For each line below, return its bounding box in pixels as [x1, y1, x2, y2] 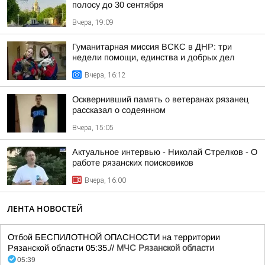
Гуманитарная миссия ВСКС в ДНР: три [72, 42, 232, 51]
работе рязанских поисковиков [72, 158, 193, 167]
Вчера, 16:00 [85, 176, 126, 185]
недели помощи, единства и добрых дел [72, 53, 235, 62]
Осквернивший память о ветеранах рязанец [72, 95, 248, 104]
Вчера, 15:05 [72, 124, 114, 132]
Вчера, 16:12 [85, 71, 126, 79]
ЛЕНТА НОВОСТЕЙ [7, 203, 83, 214]
